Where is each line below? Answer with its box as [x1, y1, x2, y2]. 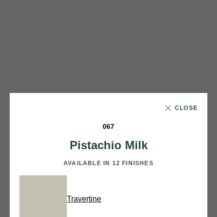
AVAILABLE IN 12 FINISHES [63, 159, 154, 167]
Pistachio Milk [69, 138, 148, 152]
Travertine [67, 194, 101, 203]
